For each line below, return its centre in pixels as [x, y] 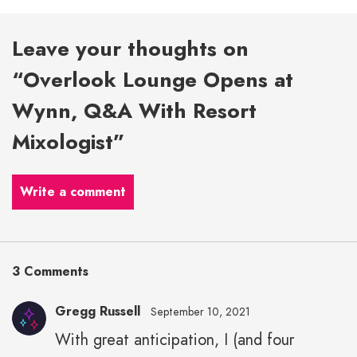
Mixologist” [69, 142]
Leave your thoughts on [130, 49]
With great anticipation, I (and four [175, 340]
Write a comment [73, 192]
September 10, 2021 [200, 312]
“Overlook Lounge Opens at [153, 80]
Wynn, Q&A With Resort [134, 111]
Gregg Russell [98, 312]
